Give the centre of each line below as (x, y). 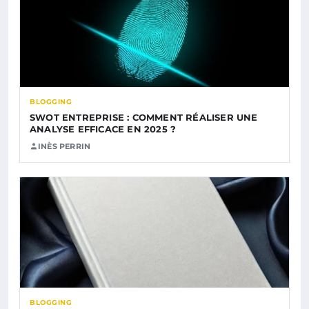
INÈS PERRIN (64, 146)
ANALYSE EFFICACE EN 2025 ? (103, 129)
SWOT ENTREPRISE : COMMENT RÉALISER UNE (144, 117)
